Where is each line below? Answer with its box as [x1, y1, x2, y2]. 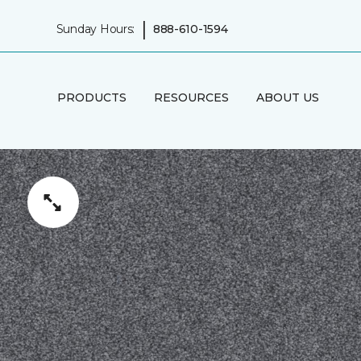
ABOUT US [255, 89, 319, 105]
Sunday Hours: [56, 21, 135, 36]
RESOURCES [153, 89, 229, 105]
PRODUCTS [56, 89, 127, 105]
